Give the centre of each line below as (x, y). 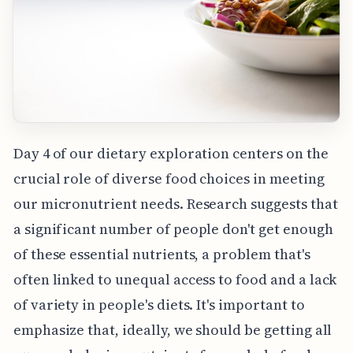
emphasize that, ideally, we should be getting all (173, 329)
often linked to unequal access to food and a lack (175, 279)
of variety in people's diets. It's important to (159, 304)
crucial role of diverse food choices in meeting (169, 178)
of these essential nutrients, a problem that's (162, 254)
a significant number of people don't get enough (173, 229)
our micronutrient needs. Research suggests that (175, 203)
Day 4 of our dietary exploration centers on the (171, 153)
